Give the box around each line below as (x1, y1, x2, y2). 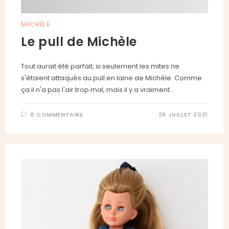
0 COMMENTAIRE (30, 110, 83, 119)
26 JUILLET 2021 (158, 110, 208, 119)
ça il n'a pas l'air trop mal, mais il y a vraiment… (21, 84, 175, 95)
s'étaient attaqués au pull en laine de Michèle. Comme (21, 73, 202, 83)
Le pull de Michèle (21, 33, 138, 50)
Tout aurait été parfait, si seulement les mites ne (21, 61, 180, 71)
